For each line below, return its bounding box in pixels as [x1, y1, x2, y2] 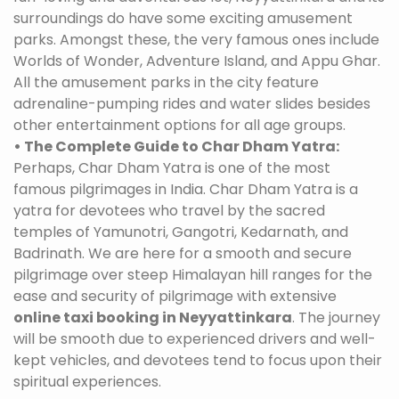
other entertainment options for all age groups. [13, 115, 346, 135]
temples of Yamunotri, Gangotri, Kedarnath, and [13, 222, 348, 242]
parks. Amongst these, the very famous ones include [13, 29, 379, 50]
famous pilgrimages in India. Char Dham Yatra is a [13, 179, 358, 199]
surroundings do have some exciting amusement [13, 8, 353, 28]
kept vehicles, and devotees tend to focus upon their [13, 350, 382, 370]
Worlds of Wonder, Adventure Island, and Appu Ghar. [13, 51, 380, 71]
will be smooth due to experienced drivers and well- [13, 329, 376, 349]
